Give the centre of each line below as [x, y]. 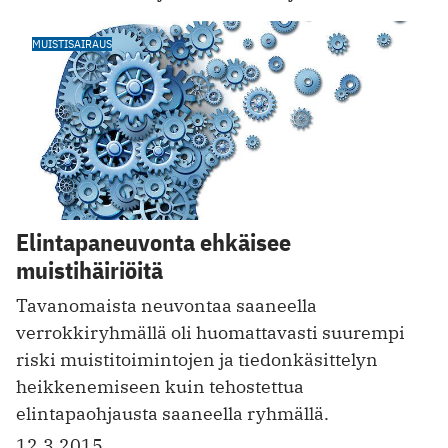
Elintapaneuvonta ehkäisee [153, 242]
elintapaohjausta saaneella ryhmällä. [172, 414]
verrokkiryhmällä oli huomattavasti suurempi [210, 333]
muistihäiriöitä [89, 270]
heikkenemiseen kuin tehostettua [160, 387]
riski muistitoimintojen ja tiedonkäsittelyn [197, 360]
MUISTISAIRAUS [72, 43]
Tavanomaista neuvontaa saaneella [166, 306]
